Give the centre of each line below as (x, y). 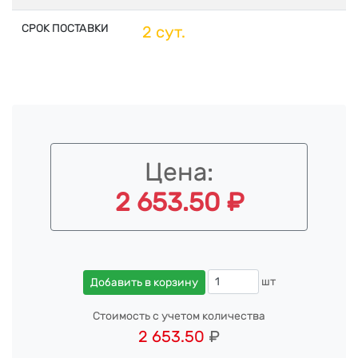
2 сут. (164, 32)
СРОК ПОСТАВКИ (65, 28)
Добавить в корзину (144, 282)
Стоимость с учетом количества (179, 316)
